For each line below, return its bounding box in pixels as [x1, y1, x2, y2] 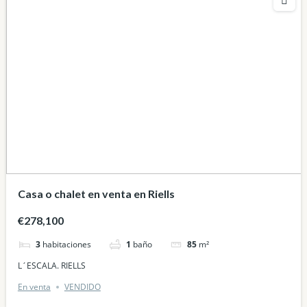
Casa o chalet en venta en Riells [17, 187, 175, 201]
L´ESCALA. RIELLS [17, 259, 86, 271]
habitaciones [42, 238, 91, 250]
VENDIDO [64, 281, 101, 293]
